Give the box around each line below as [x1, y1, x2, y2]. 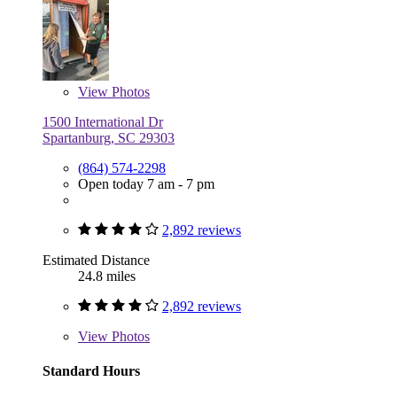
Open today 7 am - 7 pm [78, 175, 214, 191]
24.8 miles [78, 268, 136, 284]
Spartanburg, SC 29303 [43, 129, 175, 145]
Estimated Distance [43, 252, 150, 268]
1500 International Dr [43, 113, 163, 129]
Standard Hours [43, 362, 140, 378]
